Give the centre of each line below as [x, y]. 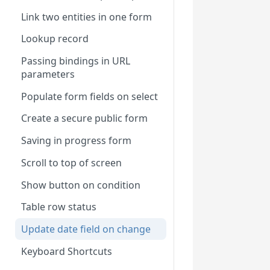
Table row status [59, 207]
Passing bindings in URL [76, 61]
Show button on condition [81, 185]
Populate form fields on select [89, 96]
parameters [48, 74]
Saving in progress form [76, 141]
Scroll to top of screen [71, 162]
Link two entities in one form [86, 17]
